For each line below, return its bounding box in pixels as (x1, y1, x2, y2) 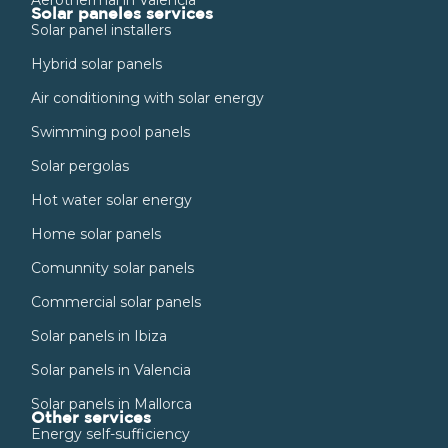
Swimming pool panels (31, 122, 190, 141)
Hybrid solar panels (31, 54, 162, 73)
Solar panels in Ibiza (31, 326, 167, 345)
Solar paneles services (31, 6, 213, 22)
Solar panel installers (31, 20, 171, 39)
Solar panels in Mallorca (31, 394, 192, 413)
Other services (31, 410, 151, 426)
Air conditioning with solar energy (31, 88, 264, 107)
